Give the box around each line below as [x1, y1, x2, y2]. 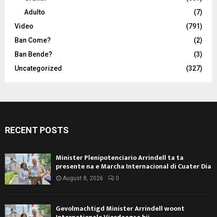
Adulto [24, 8, 45, 16]
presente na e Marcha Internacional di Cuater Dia [56, 161, 211, 172]
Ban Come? [15, 36, 51, 45]
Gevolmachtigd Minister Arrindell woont [56, 202, 185, 214]
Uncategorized [15, 64, 62, 73]
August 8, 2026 [62, 175, 103, 182]
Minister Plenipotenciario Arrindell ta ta [56, 152, 184, 164]
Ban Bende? [15, 50, 52, 59]
